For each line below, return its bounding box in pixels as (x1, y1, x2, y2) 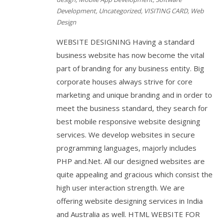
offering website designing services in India (56, 196, 203, 206)
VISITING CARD (144, 6, 188, 16)
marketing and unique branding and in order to (56, 90, 212, 100)
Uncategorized (99, 6, 141, 16)
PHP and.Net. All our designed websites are (56, 156, 205, 166)
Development (56, 6, 96, 16)
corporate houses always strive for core (56, 77, 192, 87)
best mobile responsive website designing (56, 116, 200, 127)
